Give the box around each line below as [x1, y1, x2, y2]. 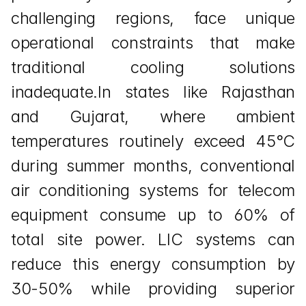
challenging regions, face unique [11, 8, 295, 28]
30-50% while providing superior [11, 279, 295, 298]
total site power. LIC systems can [11, 229, 295, 249]
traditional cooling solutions [11, 57, 295, 77]
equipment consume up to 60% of [11, 205, 295, 225]
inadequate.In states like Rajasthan [11, 82, 295, 102]
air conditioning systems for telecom [11, 180, 295, 200]
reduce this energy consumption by [11, 254, 295, 274]
